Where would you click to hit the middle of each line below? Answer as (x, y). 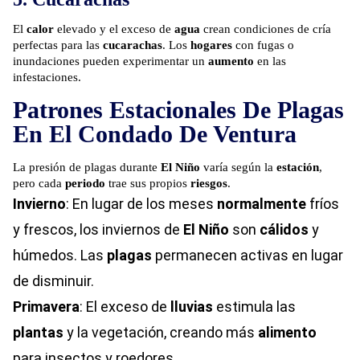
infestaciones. (47, 78)
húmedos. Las (60, 256)
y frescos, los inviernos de (98, 230)
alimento (287, 333)
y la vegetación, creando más (161, 333)
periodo (85, 184)
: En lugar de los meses (141, 204)
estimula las (254, 307)
